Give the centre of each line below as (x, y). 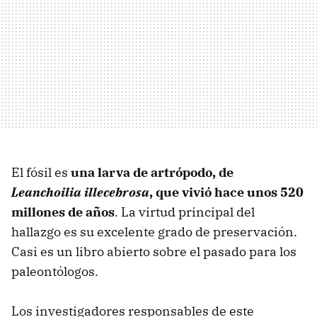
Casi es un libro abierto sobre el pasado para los (154, 251)
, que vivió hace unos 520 (226, 192)
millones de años (63, 212)
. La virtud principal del (185, 212)
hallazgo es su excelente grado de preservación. (154, 231)
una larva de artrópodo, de (152, 172)
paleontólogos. (55, 271)
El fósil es (41, 172)
